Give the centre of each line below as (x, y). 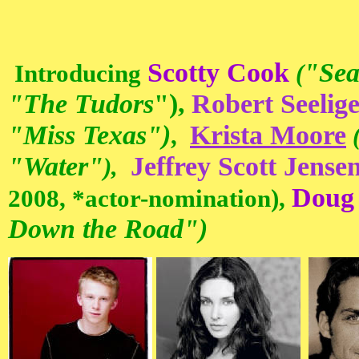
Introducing (81, 73)
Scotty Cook (218, 72)
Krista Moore (268, 135)
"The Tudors (81, 103)
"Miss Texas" (85, 135)
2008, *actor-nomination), (150, 198)
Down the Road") (108, 228)
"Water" (56, 166)
